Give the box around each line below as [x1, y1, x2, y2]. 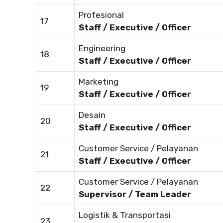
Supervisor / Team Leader [79, 189, 191, 200]
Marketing [79, 77, 118, 87]
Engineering [79, 43, 125, 54]
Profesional [79, 10, 124, 20]
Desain [79, 110, 106, 120]
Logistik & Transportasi [79, 210, 171, 221]
